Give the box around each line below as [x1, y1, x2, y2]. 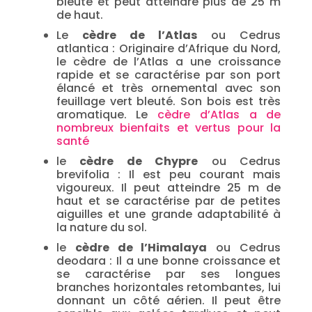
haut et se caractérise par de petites [56, 193, 281, 209]
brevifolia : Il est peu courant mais [56, 166, 281, 182]
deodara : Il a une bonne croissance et [56, 253, 281, 269]
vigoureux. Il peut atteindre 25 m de [56, 180, 281, 196]
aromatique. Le [56, 107, 158, 123]
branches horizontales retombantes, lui [56, 279, 281, 295]
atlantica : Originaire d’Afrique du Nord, [56, 40, 281, 56]
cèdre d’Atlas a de [157, 107, 281, 123]
